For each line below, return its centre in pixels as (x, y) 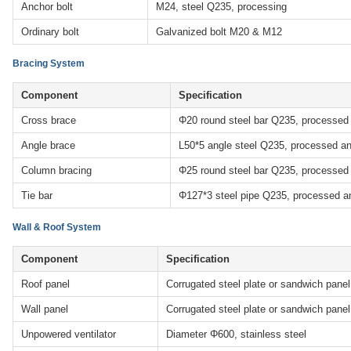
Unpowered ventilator (69, 335)
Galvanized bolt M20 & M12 (219, 32)
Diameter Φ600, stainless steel (236, 335)
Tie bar (37, 196)
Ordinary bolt (50, 32)
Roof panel (45, 284)
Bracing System (49, 64)
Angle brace (48, 146)
